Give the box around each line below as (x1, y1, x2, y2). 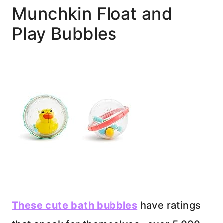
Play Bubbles (12, 23, 117, 44)
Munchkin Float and (12, 3, 173, 24)
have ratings (137, 199, 201, 211)
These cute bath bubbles (12, 199, 138, 211)
